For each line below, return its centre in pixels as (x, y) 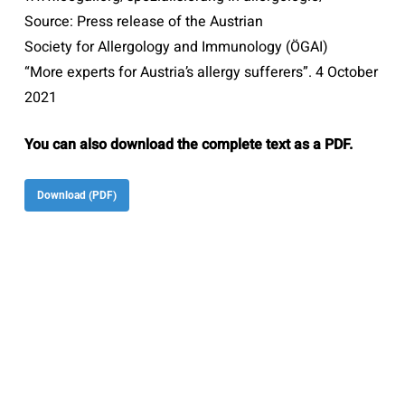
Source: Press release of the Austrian (143, 22)
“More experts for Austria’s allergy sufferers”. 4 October (201, 72)
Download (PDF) (76, 195)
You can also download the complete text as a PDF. (188, 145)
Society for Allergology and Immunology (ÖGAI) (176, 47)
